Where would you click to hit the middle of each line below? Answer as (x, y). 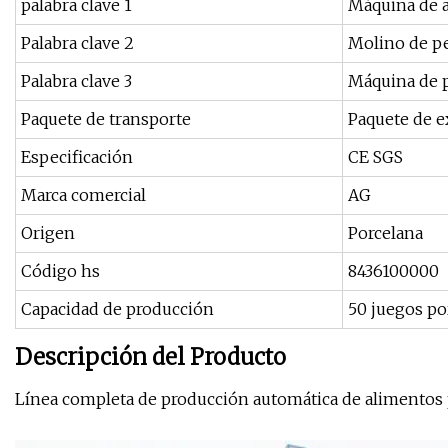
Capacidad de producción (117, 309)
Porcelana (385, 233)
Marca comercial (83, 195)
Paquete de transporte (106, 119)
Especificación (77, 157)
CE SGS (375, 157)
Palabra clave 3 (76, 81)
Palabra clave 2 (77, 43)
